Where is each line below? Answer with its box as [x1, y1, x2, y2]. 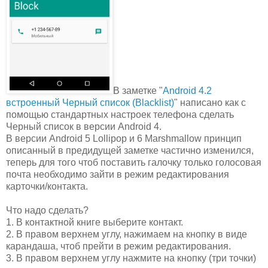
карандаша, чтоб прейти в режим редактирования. [6, 240, 231, 251]
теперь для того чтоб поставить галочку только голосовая [6, 157, 261, 167]
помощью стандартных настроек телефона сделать [6, 109, 234, 120]
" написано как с [174, 97, 246, 108]
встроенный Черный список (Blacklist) [6, 97, 174, 108]
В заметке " [113, 85, 163, 96]
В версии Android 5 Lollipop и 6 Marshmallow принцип [6, 133, 242, 144]
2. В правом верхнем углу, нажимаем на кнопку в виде [6, 229, 247, 239]
